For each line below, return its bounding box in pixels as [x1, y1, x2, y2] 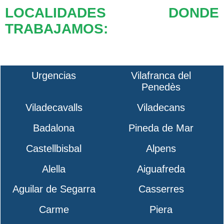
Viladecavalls [25, 102, 82, 113]
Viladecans [137, 102, 185, 113]
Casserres [138, 183, 184, 195]
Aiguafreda [137, 163, 185, 174]
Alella [42, 163, 66, 174]
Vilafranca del [131, 70, 191, 81]
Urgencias [31, 70, 76, 81]
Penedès [141, 81, 181, 93]
